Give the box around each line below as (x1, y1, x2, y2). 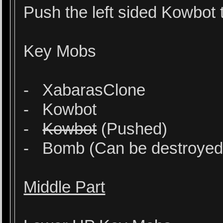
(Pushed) (97, 120, 168, 138)
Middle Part (23, 178, 106, 196)
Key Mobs (23, 42, 97, 60)
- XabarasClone (23, 81, 146, 99)
